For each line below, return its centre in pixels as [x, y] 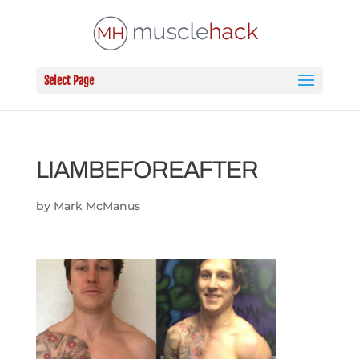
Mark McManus [97, 206]
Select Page [69, 81]
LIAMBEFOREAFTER [147, 170]
